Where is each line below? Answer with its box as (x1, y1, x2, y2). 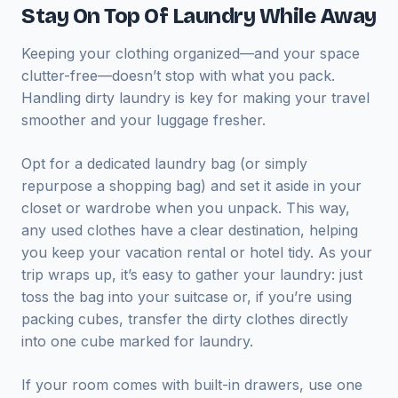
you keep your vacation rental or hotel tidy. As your (21, 243, 372, 261)
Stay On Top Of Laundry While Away (21, 4, 377, 28)
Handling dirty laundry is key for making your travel (21, 89, 370, 107)
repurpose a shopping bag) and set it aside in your (21, 177, 362, 195)
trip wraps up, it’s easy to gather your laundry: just (21, 266, 362, 283)
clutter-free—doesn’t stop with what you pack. (21, 67, 335, 84)
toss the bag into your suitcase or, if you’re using (21, 288, 352, 306)
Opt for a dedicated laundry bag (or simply (21, 155, 307, 172)
